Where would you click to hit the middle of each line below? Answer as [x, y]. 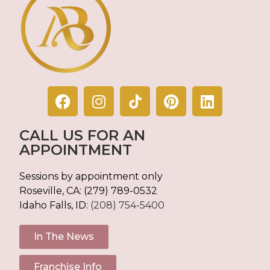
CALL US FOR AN [83, 136]
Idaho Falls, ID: [54, 206]
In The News [64, 236]
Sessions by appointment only [91, 177]
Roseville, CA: [52, 191]
